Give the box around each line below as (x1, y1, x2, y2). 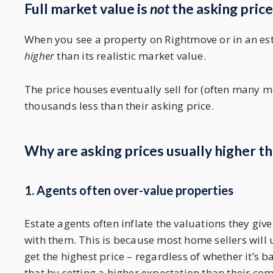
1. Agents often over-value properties (24, 183, 233, 198)
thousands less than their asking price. (24, 99, 214, 113)
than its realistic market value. (54, 49, 206, 63)
